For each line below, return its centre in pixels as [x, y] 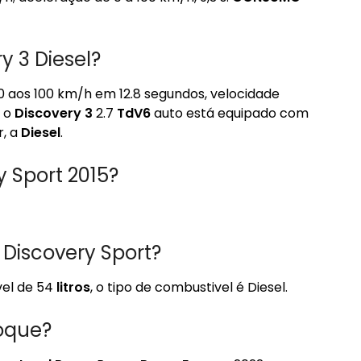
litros [73, 287]
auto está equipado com [230, 113]
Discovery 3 [54, 113]
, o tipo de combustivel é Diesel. [189, 287]
